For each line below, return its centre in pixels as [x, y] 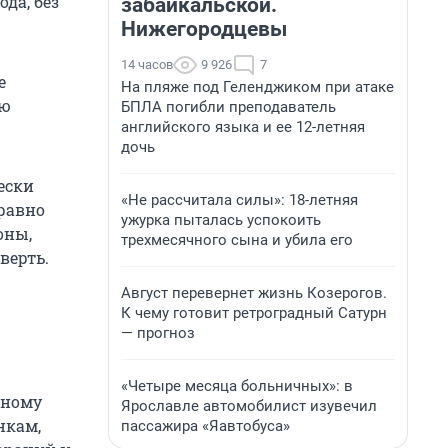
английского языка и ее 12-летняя [243, 127]
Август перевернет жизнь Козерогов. [254, 293]
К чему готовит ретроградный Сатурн [254, 313]
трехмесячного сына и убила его [237, 240]
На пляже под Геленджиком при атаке [257, 87]
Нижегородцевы [204, 29]
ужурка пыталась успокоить [221, 220]
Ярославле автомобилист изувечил [249, 406]
